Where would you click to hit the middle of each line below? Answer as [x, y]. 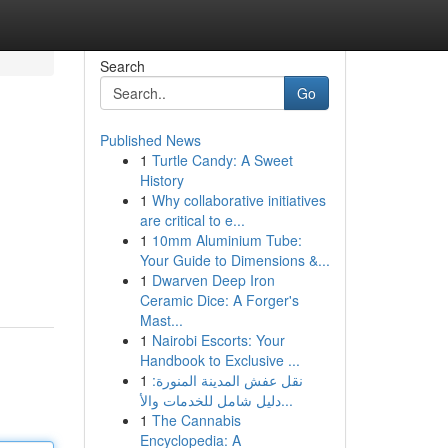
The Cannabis [196, 420]
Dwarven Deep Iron [213, 280]
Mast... [161, 320]
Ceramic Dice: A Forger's [219, 300]
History [161, 180]
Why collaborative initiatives [238, 200]
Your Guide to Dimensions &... [234, 260]
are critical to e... [192, 220]
